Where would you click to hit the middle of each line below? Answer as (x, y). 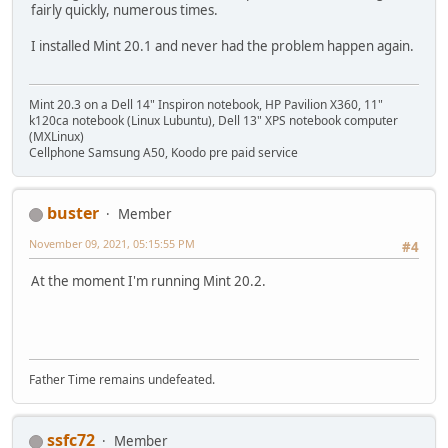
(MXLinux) (56, 137)
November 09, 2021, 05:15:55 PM (112, 244)
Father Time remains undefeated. (122, 380)
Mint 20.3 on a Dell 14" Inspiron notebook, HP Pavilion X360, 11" (206, 105)
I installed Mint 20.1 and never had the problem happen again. (222, 45)
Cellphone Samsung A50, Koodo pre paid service (163, 153)
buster (73, 213)
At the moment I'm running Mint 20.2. (148, 281)
